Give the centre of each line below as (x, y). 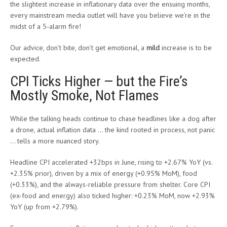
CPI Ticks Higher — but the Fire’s (99, 81)
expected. (25, 59)
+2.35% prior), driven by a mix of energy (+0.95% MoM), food (104, 173)
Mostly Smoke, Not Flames (85, 95)
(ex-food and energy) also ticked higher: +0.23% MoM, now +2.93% (112, 195)
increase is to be (187, 47)
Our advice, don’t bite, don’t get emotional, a (78, 47)
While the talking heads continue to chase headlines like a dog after (113, 118)
